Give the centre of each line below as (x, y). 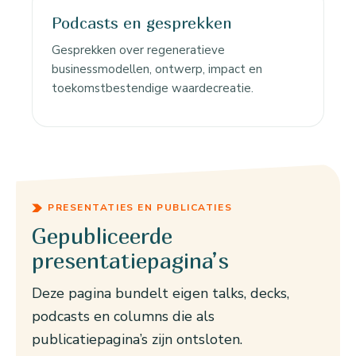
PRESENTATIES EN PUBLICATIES (140, 208)
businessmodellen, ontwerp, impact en (157, 70)
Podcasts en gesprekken (142, 23)
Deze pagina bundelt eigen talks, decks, (161, 294)
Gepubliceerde (102, 236)
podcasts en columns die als (123, 317)
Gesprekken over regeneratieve (138, 50)
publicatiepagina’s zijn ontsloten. (137, 340)
